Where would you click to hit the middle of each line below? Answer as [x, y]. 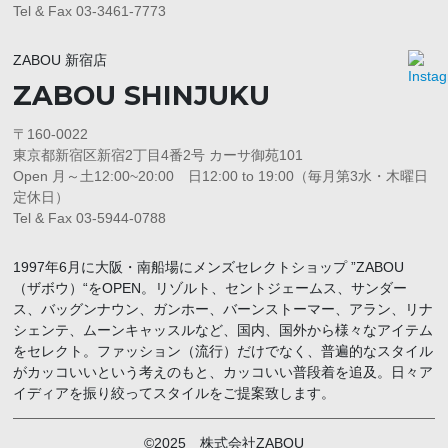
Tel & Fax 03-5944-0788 [90, 218]
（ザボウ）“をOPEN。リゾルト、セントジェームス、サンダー [210, 288]
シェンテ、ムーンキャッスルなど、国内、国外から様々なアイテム [223, 330]
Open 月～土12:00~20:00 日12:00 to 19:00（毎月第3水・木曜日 [221, 176]
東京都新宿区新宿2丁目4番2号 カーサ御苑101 [158, 155]
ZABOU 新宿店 [60, 60]
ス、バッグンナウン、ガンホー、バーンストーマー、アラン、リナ [223, 309]
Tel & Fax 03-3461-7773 [90, 11]
